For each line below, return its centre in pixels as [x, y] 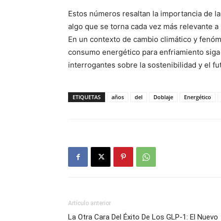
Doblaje [163, 97]
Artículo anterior [90, 203]
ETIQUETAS [87, 97]
